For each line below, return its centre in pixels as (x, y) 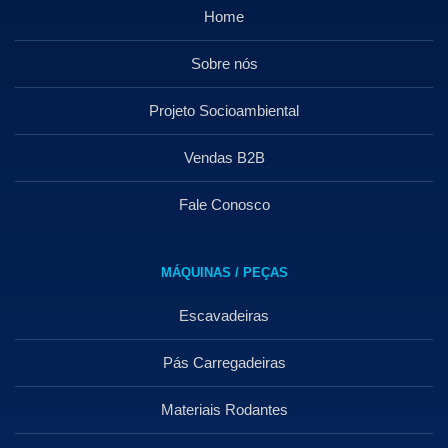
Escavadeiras (224, 316)
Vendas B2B (224, 158)
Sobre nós (224, 64)
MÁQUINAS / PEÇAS (224, 273)
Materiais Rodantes (224, 410)
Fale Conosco (224, 205)
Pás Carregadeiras (224, 363)
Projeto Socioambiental (224, 111)
